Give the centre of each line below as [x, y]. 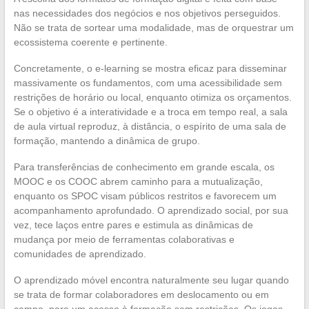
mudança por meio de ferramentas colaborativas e [124, 239]
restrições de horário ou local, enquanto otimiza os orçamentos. [152, 97]
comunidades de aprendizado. [80, 253]
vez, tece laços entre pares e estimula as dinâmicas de [133, 225]
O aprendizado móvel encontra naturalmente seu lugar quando [151, 280]
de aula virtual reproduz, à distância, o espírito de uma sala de [150, 126]
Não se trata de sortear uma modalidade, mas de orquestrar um [153, 27]
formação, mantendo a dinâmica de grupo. [107, 140]
